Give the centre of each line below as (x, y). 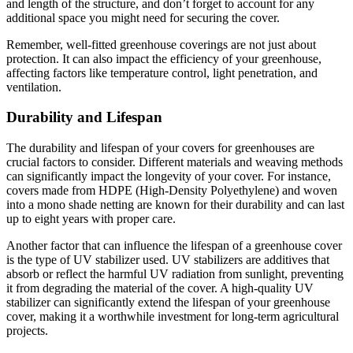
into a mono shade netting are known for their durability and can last (175, 205)
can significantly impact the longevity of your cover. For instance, (169, 176)
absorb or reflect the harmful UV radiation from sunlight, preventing (175, 274)
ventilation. (34, 87)
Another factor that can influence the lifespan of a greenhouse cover (174, 246)
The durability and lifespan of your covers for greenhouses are (160, 148)
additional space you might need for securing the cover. (143, 17)
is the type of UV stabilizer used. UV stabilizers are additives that (168, 260)
